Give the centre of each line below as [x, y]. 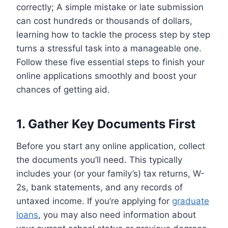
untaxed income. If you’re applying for [94, 201]
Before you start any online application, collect [111, 146]
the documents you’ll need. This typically [99, 160]
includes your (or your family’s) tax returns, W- [110, 173]
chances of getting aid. [63, 89]
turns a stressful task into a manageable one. [109, 48]
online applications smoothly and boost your [106, 76]
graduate [191, 201]
